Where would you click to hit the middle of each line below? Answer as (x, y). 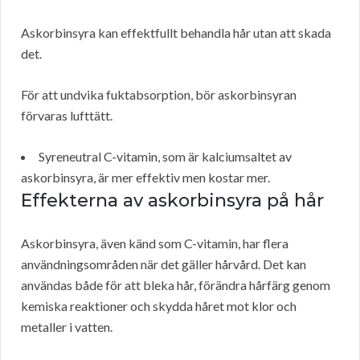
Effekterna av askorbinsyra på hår (172, 201)
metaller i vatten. (67, 327)
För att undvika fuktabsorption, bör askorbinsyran (159, 95)
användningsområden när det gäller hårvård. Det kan (164, 264)
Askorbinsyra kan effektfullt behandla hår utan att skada (176, 33)
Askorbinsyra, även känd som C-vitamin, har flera (155, 243)
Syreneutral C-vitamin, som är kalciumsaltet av (165, 157)
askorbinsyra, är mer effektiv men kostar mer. (145, 178)
